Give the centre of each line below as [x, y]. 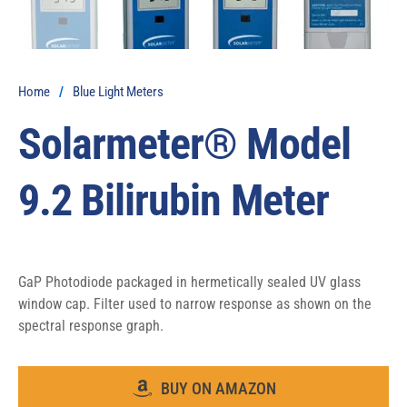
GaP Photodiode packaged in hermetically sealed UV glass [189, 282]
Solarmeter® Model [184, 144]
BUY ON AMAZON [218, 388]
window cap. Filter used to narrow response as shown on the [195, 304]
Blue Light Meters [118, 91]
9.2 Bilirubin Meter [174, 200]
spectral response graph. [91, 326]
